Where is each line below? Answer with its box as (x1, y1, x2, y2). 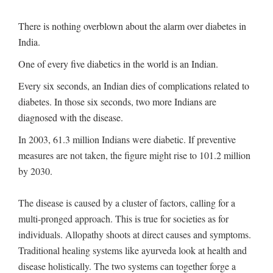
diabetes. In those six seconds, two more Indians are (18, 94, 216, 108)
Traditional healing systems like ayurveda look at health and (18, 243, 247, 257)
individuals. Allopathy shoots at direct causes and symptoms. (18, 227, 251, 241)
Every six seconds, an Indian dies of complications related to (18, 79, 249, 92)
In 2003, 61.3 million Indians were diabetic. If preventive (18, 132, 236, 146)
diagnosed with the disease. (18, 110, 123, 124)
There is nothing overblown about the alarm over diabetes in (18, 19, 246, 32)
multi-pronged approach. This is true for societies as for (18, 211, 229, 225)
